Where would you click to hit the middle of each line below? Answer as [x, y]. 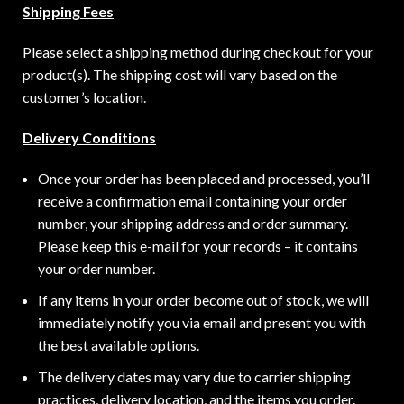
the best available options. [119, 345]
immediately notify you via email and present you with [202, 322]
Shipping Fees [68, 11]
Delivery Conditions [89, 138]
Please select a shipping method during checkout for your [198, 52]
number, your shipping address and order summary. [193, 223]
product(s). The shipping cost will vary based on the [180, 74]
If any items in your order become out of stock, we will [203, 300]
